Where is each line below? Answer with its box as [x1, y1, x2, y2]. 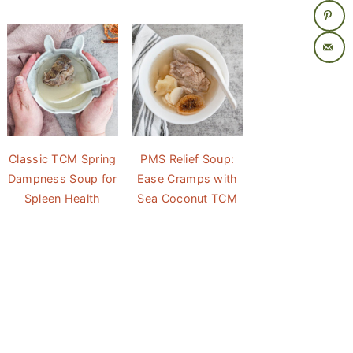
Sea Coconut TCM [137, 191, 237, 205]
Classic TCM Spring [9, 152, 117, 165]
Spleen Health [24, 191, 101, 205]
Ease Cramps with [136, 172, 238, 185]
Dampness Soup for [7, 172, 117, 185]
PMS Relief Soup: [140, 152, 235, 165]
